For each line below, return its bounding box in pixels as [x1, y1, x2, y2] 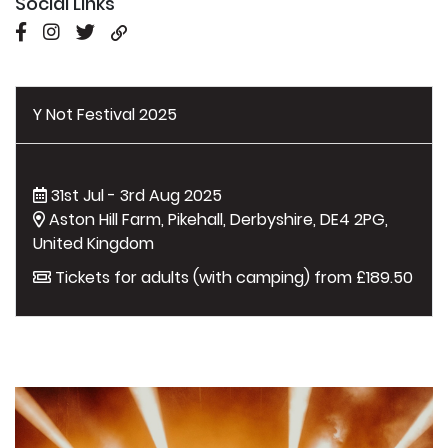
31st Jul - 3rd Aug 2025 [47, 183, 222, 207]
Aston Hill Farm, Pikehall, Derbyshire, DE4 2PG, [45, 207, 388, 231]
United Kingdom [33, 231, 154, 255]
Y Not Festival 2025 [33, 102, 177, 126]
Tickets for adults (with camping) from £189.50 [51, 265, 413, 289]
